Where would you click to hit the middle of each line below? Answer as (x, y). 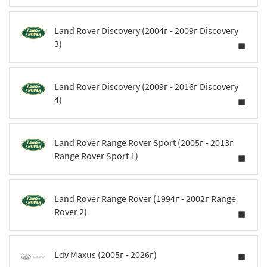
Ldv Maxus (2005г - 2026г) (105, 254)
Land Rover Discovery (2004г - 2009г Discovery (146, 30)
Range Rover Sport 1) (96, 156)
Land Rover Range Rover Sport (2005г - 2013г (144, 142)
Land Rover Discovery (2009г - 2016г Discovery (146, 86)
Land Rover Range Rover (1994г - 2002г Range (145, 198)
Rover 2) (71, 212)
